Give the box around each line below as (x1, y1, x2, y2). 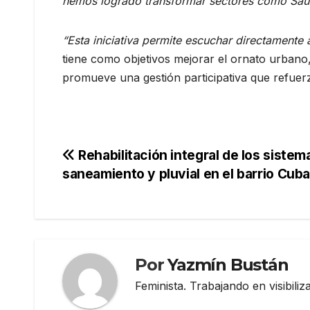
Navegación (62, 146, 187, 174)
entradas (62, 203, 154, 230)
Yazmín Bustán (167, 255, 289, 275)
